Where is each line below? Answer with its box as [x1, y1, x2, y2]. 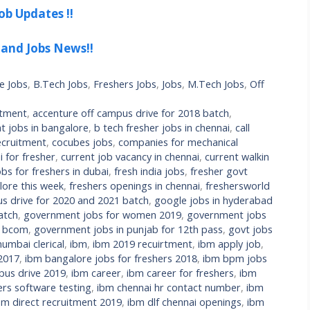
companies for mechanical [118, 136, 238, 149]
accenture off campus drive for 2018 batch [33, 107, 230, 120]
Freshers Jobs [93, 77, 157, 91]
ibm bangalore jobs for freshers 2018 [25, 252, 197, 266]
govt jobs [228, 223, 273, 237]
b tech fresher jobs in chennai [94, 121, 230, 135]
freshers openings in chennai [69, 179, 200, 193]
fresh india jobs [114, 165, 185, 179]
